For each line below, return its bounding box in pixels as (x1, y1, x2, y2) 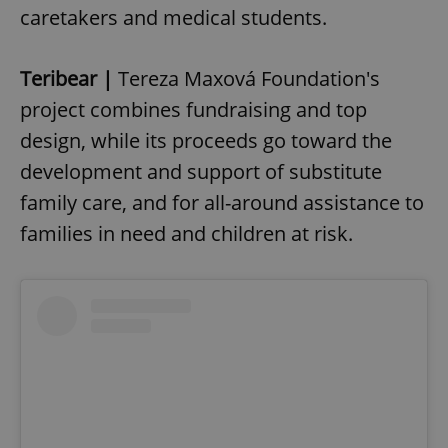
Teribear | (20, 65, 113, 93)
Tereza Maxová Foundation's (113, 65, 380, 93)
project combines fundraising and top (20, 96, 367, 124)
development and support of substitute (20, 158, 382, 186)
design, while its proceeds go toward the (20, 127, 392, 155)
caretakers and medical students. (20, 4, 327, 32)
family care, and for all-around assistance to (20, 189, 424, 217)
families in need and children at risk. (20, 220, 353, 248)
